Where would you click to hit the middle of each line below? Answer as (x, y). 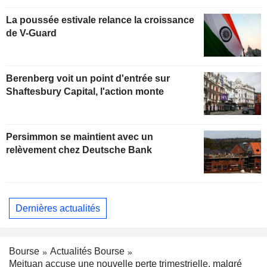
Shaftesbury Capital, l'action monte (85, 92)
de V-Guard (31, 33)
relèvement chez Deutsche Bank (79, 150)
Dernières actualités (58, 208)
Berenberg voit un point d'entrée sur (88, 79)
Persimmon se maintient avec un (80, 137)
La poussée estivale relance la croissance (100, 20)
